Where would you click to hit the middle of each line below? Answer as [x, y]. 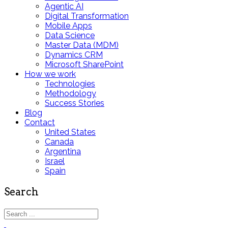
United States [70, 132]
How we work [50, 74]
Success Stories [75, 103]
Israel [55, 161]
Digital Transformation [87, 16]
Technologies [70, 83]
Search [21, 192]
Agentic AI [64, 6]
